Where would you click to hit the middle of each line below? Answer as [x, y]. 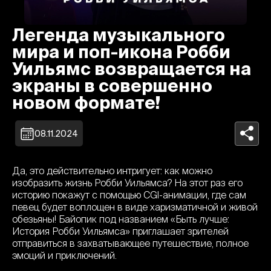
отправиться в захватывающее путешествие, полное [130, 243]
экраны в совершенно [112, 86]
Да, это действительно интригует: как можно [112, 171]
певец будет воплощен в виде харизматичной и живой [135, 207]
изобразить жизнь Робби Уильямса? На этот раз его [127, 183]
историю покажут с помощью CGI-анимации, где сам [129, 195]
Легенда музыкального [119, 35]
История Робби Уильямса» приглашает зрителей [120, 231]
